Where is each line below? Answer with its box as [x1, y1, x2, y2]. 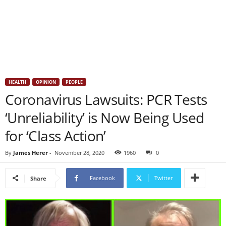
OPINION [36, 79, 56, 85]
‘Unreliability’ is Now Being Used [5, 108, 204, 127]
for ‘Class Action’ [5, 126, 106, 145]
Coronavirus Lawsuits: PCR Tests [5, 90, 207, 109]
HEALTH [9, 79, 26, 85]
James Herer [13, 149, 48, 156]
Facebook [90, 174, 115, 182]
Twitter [154, 174, 173, 182]
